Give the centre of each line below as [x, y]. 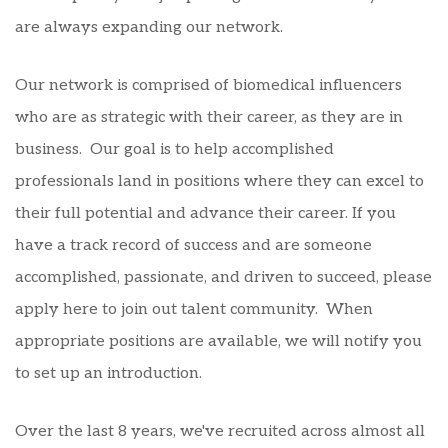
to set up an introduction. [108, 373]
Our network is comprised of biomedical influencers [208, 85]
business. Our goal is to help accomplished [174, 149]
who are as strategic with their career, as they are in [209, 117]
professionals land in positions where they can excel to [219, 181]
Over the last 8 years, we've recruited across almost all [220, 431]
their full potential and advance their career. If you [205, 213]
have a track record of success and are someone [193, 245]
